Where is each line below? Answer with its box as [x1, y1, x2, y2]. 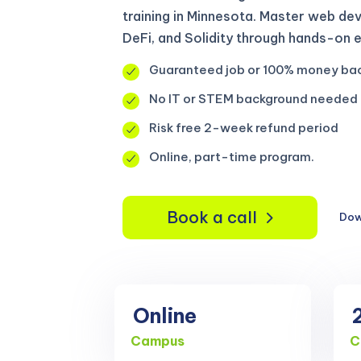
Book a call [167, 206, 257, 227]
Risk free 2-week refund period [149, 120, 338, 136]
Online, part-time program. [149, 149, 314, 165]
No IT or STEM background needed [149, 91, 358, 107]
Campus [131, 333, 185, 350]
